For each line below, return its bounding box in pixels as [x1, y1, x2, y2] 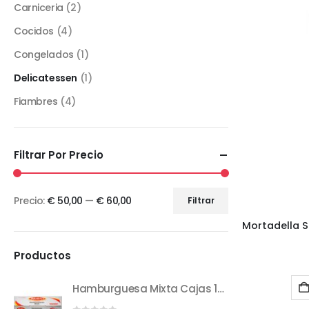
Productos [14, 248, 71, 263]
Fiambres [14, 94, 58, 108]
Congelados [14, 47, 74, 61]
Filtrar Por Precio [14, 147, 103, 162]
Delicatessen [14, 70, 77, 85]
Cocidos [14, 23, 54, 38]
